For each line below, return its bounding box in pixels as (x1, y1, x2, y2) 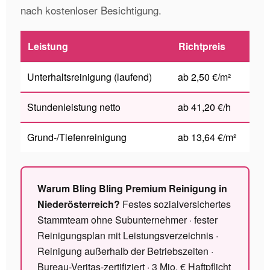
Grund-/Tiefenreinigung (27, 130, 127, 144)
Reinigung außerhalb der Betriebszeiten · (37, 244, 213, 258)
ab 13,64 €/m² (178, 130, 236, 144)
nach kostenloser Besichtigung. (20, 2, 162, 17)
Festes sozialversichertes (120, 197, 231, 211)
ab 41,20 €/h (178, 100, 231, 114)
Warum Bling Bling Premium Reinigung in (37, 181, 227, 195)
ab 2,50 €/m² (178, 70, 231, 84)
